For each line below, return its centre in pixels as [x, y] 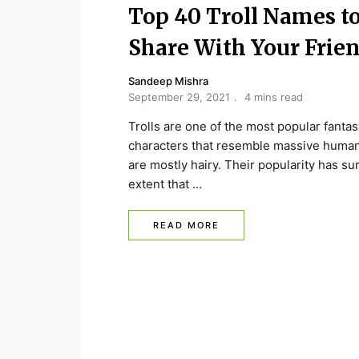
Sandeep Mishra [168, 81]
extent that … [165, 184]
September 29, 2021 [179, 97]
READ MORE [186, 225]
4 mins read [274, 97]
